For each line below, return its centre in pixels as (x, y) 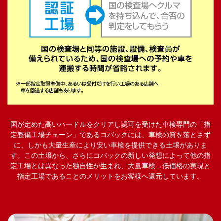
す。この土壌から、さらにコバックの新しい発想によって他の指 (110, 155)
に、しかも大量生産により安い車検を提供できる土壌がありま (110, 145)
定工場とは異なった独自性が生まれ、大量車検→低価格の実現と (110, 166)
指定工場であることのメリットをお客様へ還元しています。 (110, 176)
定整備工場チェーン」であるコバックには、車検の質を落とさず (110, 135)
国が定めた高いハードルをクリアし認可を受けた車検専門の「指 (110, 124)
